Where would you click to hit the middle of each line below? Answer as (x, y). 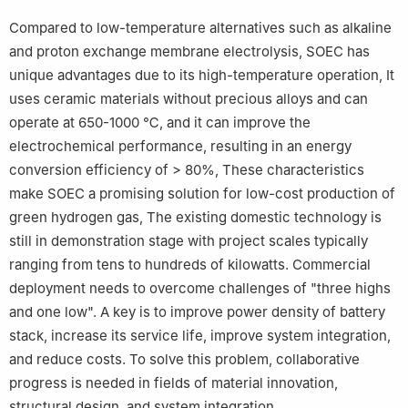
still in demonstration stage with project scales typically (189, 241)
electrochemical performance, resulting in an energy (180, 147)
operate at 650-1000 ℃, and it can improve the (160, 123)
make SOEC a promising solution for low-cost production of (202, 194)
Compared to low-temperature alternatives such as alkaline (200, 28)
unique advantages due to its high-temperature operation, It (202, 76)
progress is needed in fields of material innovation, (173, 383)
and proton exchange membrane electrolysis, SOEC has (189, 52)
